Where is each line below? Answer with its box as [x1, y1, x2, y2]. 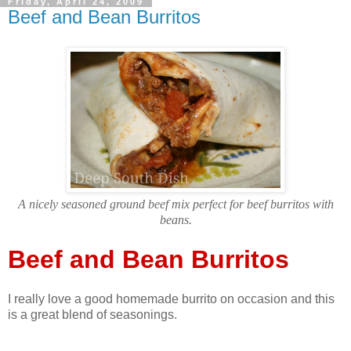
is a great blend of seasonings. [8, 308, 177, 322]
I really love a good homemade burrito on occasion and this [8, 292, 335, 306]
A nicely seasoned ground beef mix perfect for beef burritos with [17, 197, 334, 212]
